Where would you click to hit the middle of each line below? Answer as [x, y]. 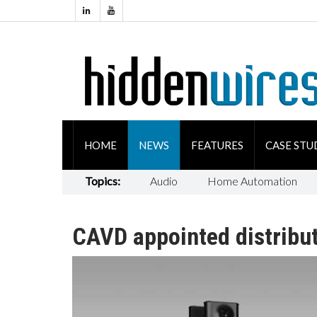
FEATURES [217, 145]
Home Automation [252, 181]
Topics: [102, 181]
